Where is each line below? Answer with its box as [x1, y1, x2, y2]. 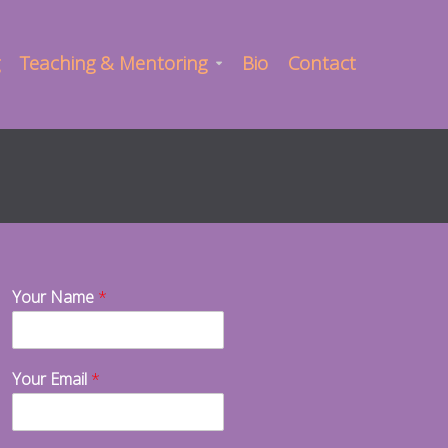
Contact [288, 50, 356, 75]
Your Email [11, 368, 91, 390]
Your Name [11, 286, 98, 308]
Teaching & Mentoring [20, 50, 207, 75]
